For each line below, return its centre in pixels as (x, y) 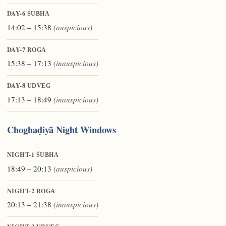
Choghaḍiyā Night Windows (61, 129)
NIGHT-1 (21, 155)
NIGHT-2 (21, 190)
